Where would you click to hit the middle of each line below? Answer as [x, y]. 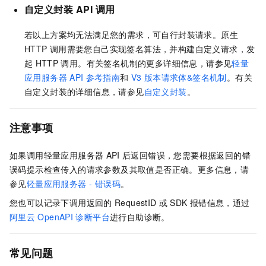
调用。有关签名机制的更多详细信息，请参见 [146, 63]
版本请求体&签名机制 [185, 77]
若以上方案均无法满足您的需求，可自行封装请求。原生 [131, 34]
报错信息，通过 [220, 202]
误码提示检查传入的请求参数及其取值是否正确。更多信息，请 [129, 169]
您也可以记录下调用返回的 [61, 202]
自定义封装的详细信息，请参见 [84, 91]
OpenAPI [56, 216]
